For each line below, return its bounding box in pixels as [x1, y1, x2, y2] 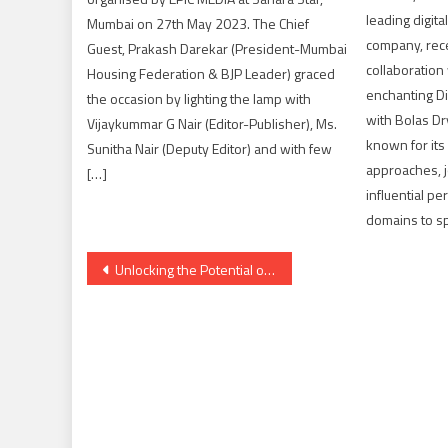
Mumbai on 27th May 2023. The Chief [87, 13, 310, 35]
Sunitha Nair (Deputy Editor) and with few [87, 138, 333, 160]
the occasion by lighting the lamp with [87, 88, 312, 110]
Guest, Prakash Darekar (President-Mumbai [87, 38, 348, 60]
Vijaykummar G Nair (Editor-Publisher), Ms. [87, 113, 338, 135]
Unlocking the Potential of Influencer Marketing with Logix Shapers [115, 259, 264, 281]
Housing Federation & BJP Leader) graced [87, 63, 336, 85]
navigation [86, 286, 226, 333]
